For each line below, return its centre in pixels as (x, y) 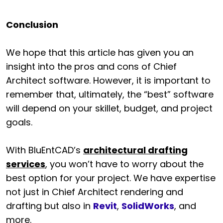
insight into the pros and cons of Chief (91, 66)
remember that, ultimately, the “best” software (110, 94)
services (26, 164)
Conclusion (32, 24)
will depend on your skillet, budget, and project (109, 108)
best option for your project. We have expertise (111, 178)
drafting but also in (50, 206)
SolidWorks (148, 206)
